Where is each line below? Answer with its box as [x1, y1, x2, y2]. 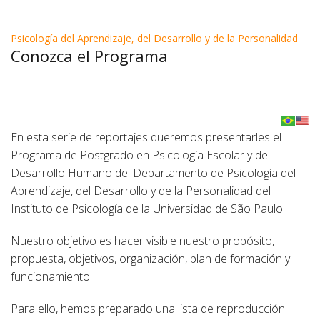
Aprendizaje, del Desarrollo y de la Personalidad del [11, 183, 271, 199]
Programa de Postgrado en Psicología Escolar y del [11, 147, 270, 163]
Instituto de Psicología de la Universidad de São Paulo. [11, 201, 285, 216]
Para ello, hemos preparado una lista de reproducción [11, 301, 285, 316]
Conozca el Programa [11, 45, 168, 66]
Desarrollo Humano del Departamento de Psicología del [11, 165, 296, 181]
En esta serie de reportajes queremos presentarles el [11, 129, 281, 145]
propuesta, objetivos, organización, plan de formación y [11, 251, 290, 266]
